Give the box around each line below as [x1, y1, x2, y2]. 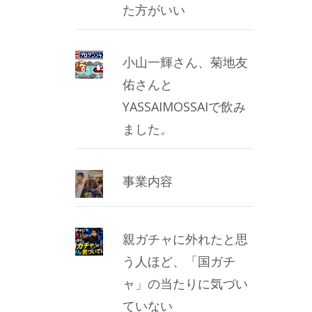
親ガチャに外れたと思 [123, 231, 249, 248]
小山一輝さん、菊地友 [123, 54, 249, 71]
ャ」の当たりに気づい [123, 275, 249, 292]
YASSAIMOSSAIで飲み [123, 98, 247, 116]
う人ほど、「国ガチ [123, 253, 236, 270]
